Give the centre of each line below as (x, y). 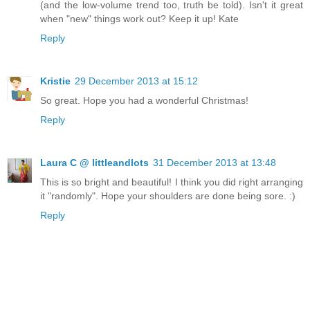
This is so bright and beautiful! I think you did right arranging (172, 182)
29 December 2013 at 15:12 (136, 81)
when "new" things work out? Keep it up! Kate (139, 19)
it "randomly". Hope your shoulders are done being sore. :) (168, 196)
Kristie (55, 81)
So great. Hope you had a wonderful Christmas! (144, 101)
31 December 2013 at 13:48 (215, 163)
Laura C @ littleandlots (94, 163)
